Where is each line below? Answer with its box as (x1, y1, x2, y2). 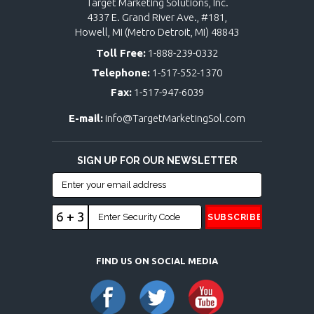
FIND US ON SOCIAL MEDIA (96, 256, 218, 266)
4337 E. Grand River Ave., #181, (87, 11, 227, 24)
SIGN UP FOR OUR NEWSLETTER (76, 155, 238, 167)
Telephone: (92, 67, 150, 79)
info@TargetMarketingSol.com (105, 112, 245, 125)
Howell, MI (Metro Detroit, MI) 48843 (75, 26, 239, 39)
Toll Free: (96, 47, 146, 60)
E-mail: (69, 112, 103, 125)
